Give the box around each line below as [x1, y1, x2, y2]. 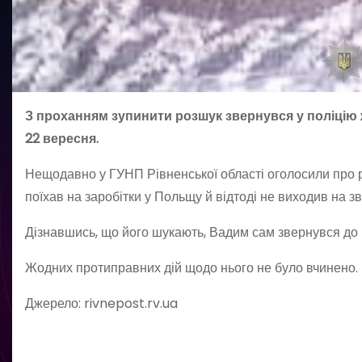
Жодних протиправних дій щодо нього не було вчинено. [25, 259, 358, 277]
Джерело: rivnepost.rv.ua [25, 294, 178, 313]
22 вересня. [25, 129, 99, 148]
